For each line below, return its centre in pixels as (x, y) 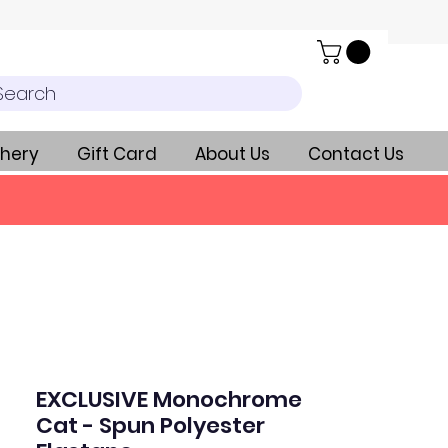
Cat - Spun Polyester (150, 426)
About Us (232, 154)
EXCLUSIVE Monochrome (169, 400)
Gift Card (117, 154)
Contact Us (356, 154)
